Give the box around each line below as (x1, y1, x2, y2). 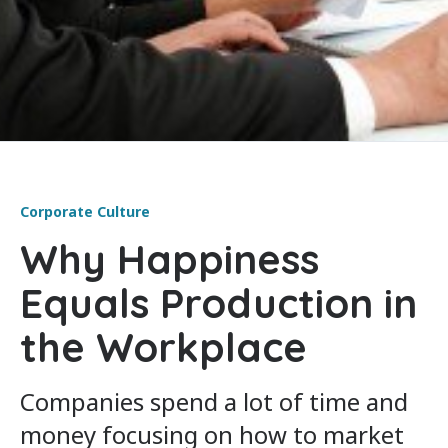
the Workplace (20, 322, 307, 372)
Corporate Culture (20, 202, 150, 221)
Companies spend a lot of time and (20, 385, 408, 418)
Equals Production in (20, 278, 417, 328)
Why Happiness (20, 234, 319, 284)
